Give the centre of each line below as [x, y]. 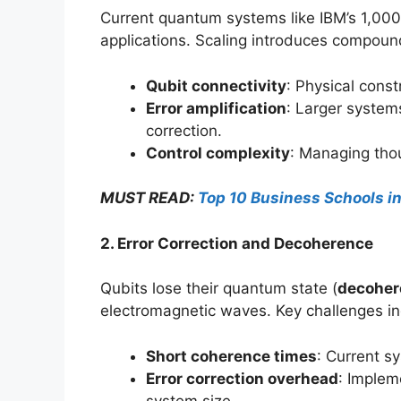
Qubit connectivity [216, 85]
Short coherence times [231, 356]
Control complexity [218, 153]
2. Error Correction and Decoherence [237, 243]
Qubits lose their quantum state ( [219, 289]
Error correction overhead [242, 378]
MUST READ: [149, 198]
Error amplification [216, 108]
